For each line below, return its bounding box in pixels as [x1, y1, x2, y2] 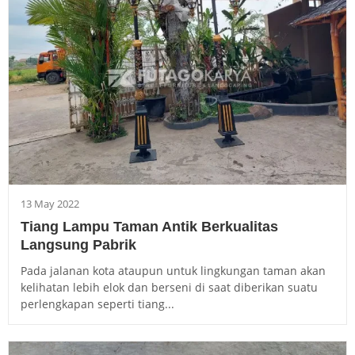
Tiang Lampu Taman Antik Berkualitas [21, 219, 278, 235]
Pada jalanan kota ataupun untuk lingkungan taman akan [21, 263, 326, 279]
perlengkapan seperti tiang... [21, 296, 174, 312]
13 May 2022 [21, 197, 79, 212]
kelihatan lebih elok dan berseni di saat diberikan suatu [21, 280, 318, 296]
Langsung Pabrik [21, 237, 136, 254]
